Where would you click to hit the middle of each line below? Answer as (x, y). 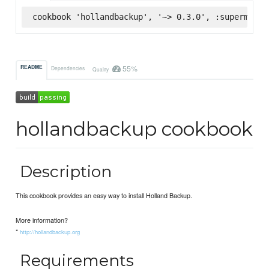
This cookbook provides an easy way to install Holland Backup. (104, 195)
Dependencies (68, 68)
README (32, 68)
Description (64, 172)
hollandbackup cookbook (134, 129)
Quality (101, 69)
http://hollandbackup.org (50, 231)
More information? (42, 219)
